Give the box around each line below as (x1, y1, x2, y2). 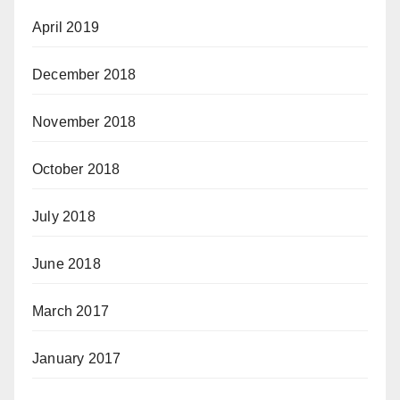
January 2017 (32, 350, 121, 366)
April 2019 (32, 19, 99, 35)
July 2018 (32, 208, 96, 224)
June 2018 (32, 255, 101, 271)
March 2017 (32, 303, 109, 319)
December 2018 (32, 66, 137, 82)
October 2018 (32, 161, 121, 177)
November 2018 (32, 113, 137, 129)
